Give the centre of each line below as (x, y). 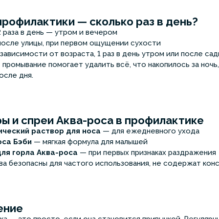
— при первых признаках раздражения (148, 153)
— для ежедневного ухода (151, 131)
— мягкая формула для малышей (91, 142)
